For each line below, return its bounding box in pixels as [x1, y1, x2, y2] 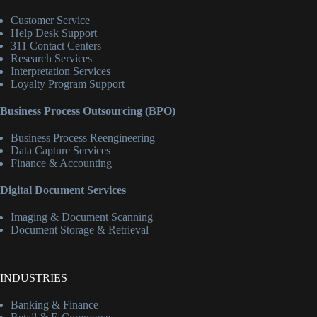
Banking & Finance [11, 299, 98, 311]
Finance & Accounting [11, 157, 112, 170]
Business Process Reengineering [11, 132, 155, 144]
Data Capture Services [11, 144, 110, 157]
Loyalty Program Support [11, 78, 125, 91]
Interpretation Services [11, 65, 110, 78]
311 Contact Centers [11, 40, 101, 52]
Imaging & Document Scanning [11, 211, 153, 224]
